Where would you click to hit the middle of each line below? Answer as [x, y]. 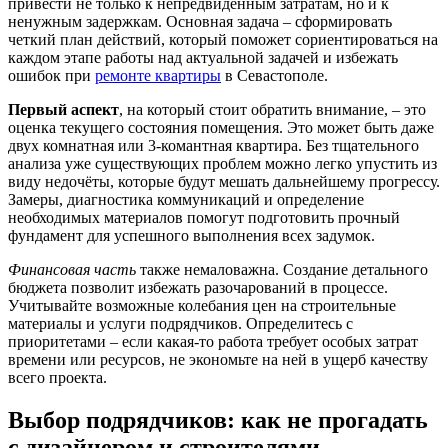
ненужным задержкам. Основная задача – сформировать [200, 22]
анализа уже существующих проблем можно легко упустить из [222, 164]
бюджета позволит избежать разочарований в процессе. [198, 288]
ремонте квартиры [158, 76]
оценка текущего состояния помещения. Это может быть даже [221, 128]
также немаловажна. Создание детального [282, 270]
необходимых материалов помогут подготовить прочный [204, 218]
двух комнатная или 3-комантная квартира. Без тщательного [213, 146]
